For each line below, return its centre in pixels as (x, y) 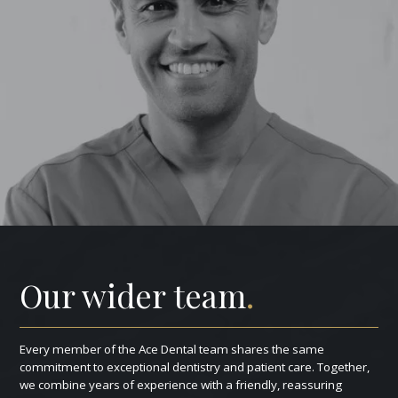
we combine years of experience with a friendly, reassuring (181, 384)
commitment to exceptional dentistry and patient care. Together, (195, 366)
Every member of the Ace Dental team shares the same (172, 349)
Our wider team (133, 295)
